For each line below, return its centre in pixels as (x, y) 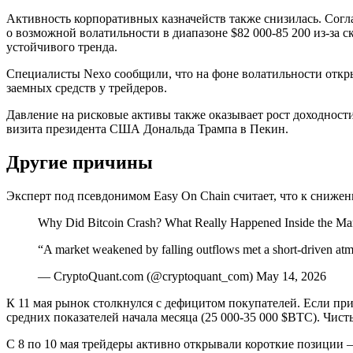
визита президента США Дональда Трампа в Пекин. (147, 129)
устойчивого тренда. (62, 47)
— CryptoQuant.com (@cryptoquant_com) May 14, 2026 (182, 276)
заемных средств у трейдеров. (87, 88)
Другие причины (80, 162)
